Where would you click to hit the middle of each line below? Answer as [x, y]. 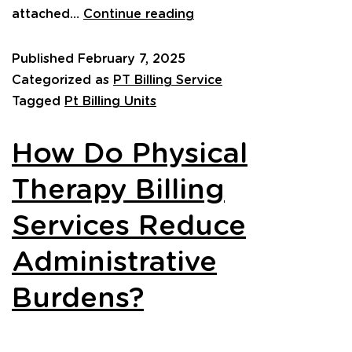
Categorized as [62, 80]
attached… [48, 14]
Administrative [114, 262]
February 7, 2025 [132, 59]
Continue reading [139, 14]
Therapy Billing [118, 190]
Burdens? [78, 298]
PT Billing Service [168, 80]
